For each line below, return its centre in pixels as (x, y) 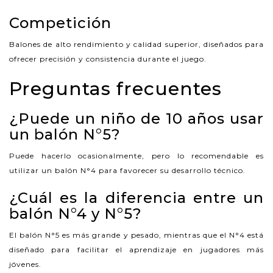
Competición (60, 23)
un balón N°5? (65, 134)
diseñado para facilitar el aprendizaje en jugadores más (136, 249)
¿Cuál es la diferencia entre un (136, 197)
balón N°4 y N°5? (76, 213)
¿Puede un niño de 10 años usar (136, 118)
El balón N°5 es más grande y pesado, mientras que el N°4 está (136, 235)
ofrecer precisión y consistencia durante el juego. (108, 58)
